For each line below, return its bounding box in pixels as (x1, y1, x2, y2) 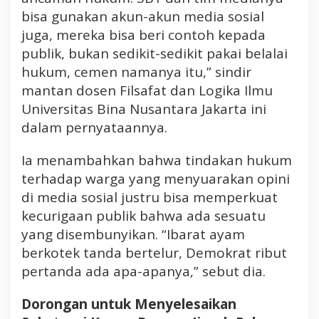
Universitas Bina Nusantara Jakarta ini (21, 99, 266, 118)
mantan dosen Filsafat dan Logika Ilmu (21, 80, 273, 100)
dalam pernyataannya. (21, 117, 167, 137)
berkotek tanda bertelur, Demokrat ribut (21, 243, 287, 262)
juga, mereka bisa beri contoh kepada (21, 25, 266, 44)
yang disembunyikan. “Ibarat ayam (21, 224, 245, 244)
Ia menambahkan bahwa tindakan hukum (21, 150, 292, 169)
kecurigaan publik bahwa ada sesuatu (21, 206, 266, 225)
